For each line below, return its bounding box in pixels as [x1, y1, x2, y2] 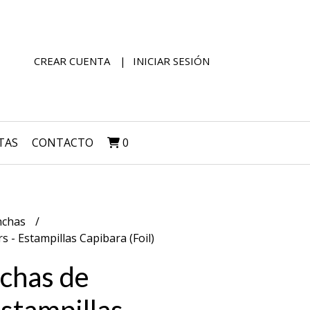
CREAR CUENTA [34, 53, 110, 68]
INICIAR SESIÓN [133, 53, 210, 68]
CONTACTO [32, 135, 93, 150]
